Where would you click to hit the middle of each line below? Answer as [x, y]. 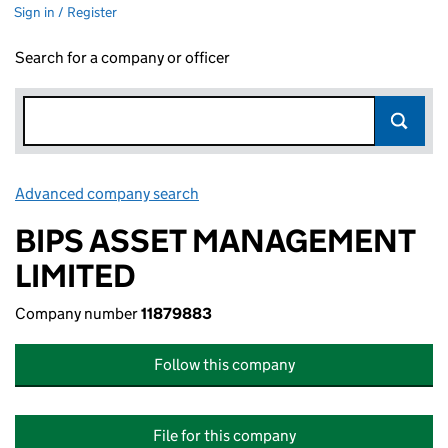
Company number [78, 313]
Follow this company [224, 364]
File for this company [224, 435]
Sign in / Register [65, 12]
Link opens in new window [290, 193]
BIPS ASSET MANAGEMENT [215, 241]
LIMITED [75, 276]
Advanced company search [107, 193]
